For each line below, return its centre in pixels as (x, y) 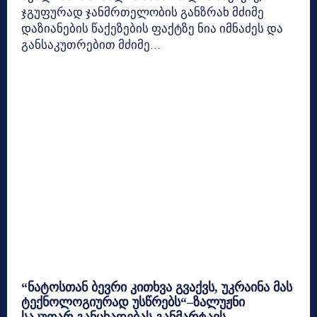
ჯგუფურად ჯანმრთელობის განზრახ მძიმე (143, 12)
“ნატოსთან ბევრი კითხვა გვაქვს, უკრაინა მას (157, 288)
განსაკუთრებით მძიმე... (91, 44)
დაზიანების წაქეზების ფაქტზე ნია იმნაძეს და (152, 28)
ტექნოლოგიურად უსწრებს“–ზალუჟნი (133, 302)
